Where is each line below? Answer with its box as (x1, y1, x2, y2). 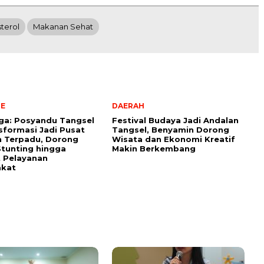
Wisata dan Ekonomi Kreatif (112, 134, 235, 144)
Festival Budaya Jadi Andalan (112, 115, 239, 125)
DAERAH (112, 101, 144, 110)
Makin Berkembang (112, 143, 196, 153)
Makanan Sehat (33, 21, 93, 31)
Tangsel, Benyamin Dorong (112, 124, 229, 134)
